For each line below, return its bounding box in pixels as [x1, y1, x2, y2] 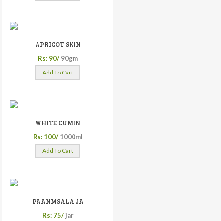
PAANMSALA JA [32, 196, 84, 206]
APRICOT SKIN [35, 39, 81, 49]
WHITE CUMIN [35, 118, 80, 127]
